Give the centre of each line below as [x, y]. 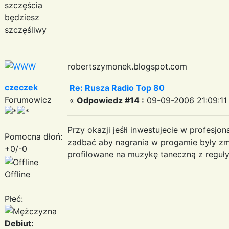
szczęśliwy [26, 29]
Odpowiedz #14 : [110, 100]
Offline [17, 174]
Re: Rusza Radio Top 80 [117, 88]
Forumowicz [28, 99]
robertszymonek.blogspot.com [127, 66]
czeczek [21, 87]
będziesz [22, 17]
